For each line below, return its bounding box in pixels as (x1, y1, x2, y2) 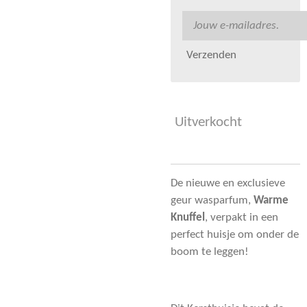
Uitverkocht (175, 115, 242, 130)
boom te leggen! (171, 247, 249, 258)
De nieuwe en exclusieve (171, 178, 285, 190)
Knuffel (171, 212, 205, 224)
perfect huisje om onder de (171, 230, 299, 241)
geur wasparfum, (171, 195, 254, 207)
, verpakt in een (205, 212, 278, 224)
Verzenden (186, 49, 236, 61)
